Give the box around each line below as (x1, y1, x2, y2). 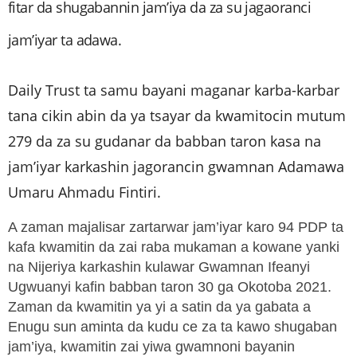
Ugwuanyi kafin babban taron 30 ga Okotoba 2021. (8, 279, 331, 296)
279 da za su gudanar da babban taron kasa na (8, 131, 321, 151)
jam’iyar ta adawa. (8, 30, 122, 50)
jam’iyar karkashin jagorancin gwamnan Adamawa (8, 157, 344, 177)
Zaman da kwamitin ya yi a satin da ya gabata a (8, 299, 311, 316)
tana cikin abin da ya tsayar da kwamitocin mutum (8, 106, 346, 126)
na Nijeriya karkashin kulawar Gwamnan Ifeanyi (8, 259, 310, 276)
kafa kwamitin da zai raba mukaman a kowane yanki (8, 239, 339, 256)
